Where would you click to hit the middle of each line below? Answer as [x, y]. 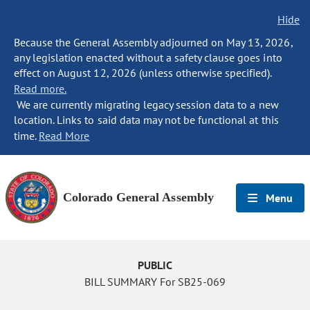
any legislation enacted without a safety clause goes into [148, 57]
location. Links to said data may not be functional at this [146, 120]
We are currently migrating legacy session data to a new [146, 104]
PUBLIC [155, 265]
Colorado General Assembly [138, 197]
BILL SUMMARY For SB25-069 [155, 282]
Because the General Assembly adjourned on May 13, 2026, [153, 42]
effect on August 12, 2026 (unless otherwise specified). [143, 73]
